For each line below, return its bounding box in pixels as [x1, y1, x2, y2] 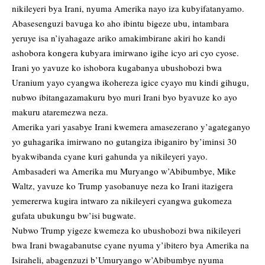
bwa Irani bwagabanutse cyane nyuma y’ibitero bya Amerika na [12, 239, 249, 251]
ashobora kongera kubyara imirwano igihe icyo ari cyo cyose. [12, 47, 239, 59]
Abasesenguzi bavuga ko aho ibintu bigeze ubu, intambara [12, 17, 229, 30]
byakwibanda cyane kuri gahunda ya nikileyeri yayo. [12, 150, 208, 163]
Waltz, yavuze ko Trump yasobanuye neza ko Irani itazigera [12, 180, 233, 192]
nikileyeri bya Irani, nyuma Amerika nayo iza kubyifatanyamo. [12, 2, 244, 15]
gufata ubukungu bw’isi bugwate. [12, 209, 136, 222]
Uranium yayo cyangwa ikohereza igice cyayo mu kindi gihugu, [12, 76, 249, 89]
